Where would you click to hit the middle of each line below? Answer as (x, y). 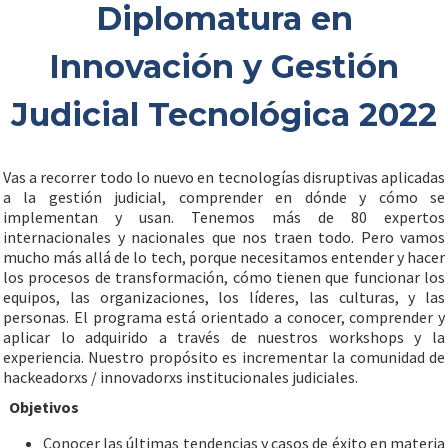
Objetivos (44, 407)
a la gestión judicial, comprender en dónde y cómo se (224, 197)
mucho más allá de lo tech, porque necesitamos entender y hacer (224, 257)
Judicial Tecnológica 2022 (224, 114)
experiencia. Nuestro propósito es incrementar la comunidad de (224, 357)
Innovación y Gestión (224, 66)
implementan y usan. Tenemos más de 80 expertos (224, 217)
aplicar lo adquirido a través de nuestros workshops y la (224, 337)
